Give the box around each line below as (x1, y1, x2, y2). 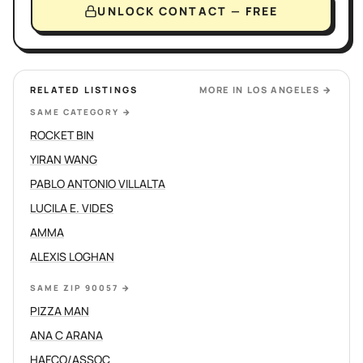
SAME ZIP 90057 (30, 282, 118, 293)
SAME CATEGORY (30, 106, 119, 117)
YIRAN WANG (30, 152, 97, 167)
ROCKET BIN (30, 127, 94, 143)
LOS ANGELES (246, 83, 320, 96)
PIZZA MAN (30, 303, 89, 318)
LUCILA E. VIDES (30, 200, 113, 216)
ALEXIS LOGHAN (30, 249, 114, 264)
